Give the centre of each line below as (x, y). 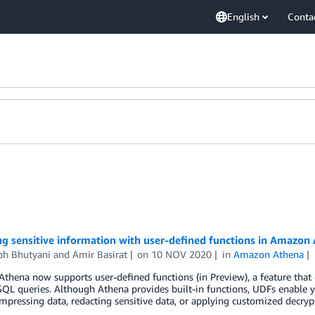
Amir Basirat (99, 254)
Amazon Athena (269, 254)
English (243, 17)
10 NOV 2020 (182, 254)
